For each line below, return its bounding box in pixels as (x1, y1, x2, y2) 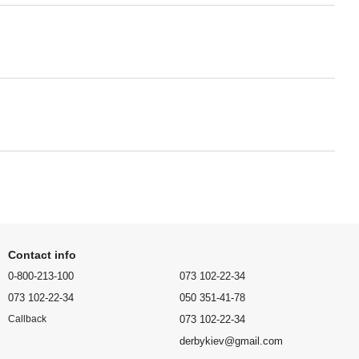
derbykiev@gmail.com (179, 335, 283, 347)
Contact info (8, 248, 76, 261)
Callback (8, 313, 46, 325)
